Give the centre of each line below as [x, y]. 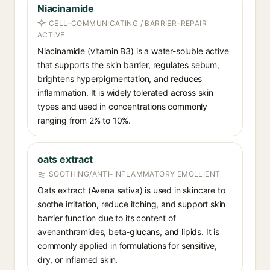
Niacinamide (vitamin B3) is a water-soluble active [133, 51]
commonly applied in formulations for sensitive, [127, 246]
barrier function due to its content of [107, 218]
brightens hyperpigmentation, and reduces [120, 79]
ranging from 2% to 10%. [84, 120]
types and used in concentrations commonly [123, 106]
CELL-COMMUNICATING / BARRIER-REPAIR [128, 23]
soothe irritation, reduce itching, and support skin [132, 204]
